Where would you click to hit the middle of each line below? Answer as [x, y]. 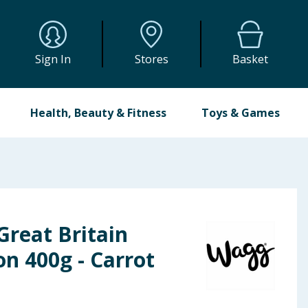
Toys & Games [240, 113]
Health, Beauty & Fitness [99, 113]
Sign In [53, 59]
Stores [151, 59]
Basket [251, 59]
